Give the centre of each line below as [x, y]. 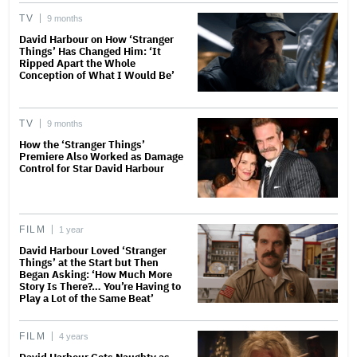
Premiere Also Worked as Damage [101, 157]
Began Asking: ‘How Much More [96, 274]
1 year [72, 229]
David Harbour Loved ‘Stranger [93, 250]
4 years [74, 336]
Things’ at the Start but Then [89, 262]
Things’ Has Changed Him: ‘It [90, 52]
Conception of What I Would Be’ [97, 76]
